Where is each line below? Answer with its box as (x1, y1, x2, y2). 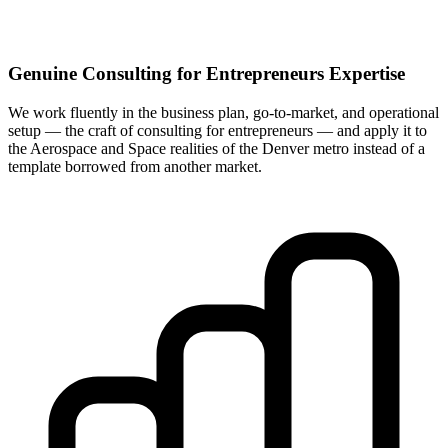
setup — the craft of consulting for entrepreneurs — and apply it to (8, 121, 427, 139)
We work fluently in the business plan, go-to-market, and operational (8, 103, 439, 121)
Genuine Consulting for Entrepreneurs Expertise (8, 63, 405, 85)
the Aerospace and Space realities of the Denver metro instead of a (8, 139, 425, 157)
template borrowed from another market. (8, 157, 262, 175)
